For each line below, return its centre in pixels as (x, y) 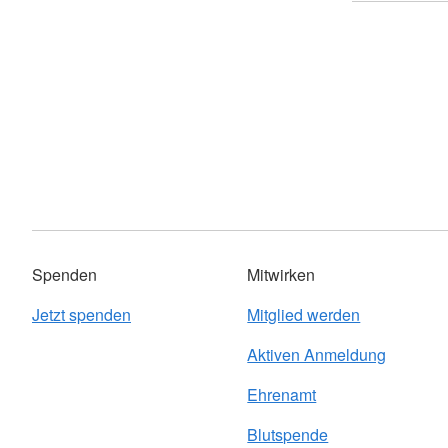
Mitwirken (281, 274)
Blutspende (288, 434)
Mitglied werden (304, 314)
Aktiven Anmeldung (317, 354)
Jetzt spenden (81, 314)
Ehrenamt (282, 394)
